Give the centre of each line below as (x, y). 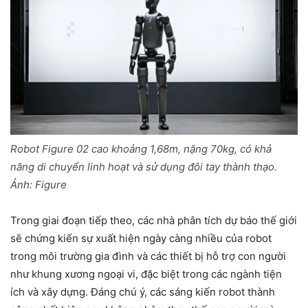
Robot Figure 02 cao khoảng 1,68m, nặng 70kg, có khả (141, 149)
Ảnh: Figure (38, 185)
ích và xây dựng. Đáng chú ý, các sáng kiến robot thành (143, 292)
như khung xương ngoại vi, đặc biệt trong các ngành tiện (146, 274)
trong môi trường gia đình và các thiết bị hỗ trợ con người (148, 256)
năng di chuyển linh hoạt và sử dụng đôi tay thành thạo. (144, 167)
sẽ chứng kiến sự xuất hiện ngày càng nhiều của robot (141, 238)
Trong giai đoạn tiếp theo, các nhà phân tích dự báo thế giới (154, 220)
